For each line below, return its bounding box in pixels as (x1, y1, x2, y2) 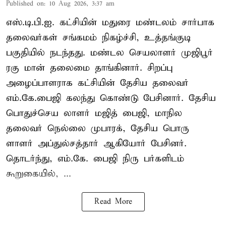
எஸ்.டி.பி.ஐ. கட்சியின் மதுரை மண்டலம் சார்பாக (6, 16, 214, 28)
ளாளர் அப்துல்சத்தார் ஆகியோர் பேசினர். (6, 137, 187, 149)
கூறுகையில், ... (6, 167, 71, 180)
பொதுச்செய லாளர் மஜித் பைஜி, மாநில (6, 107, 182, 119)
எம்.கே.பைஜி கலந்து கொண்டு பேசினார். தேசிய (6, 92, 216, 104)
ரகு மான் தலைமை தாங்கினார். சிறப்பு (6, 62, 173, 74)
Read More (94, 197, 132, 206)
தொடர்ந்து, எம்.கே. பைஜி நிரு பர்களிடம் (6, 152, 184, 164)
